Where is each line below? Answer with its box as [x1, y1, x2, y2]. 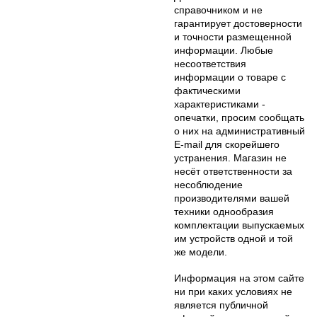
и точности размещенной [174, 30, 292, 42]
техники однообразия [174, 205, 274, 217]
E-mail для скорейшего [174, 138, 279, 150]
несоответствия [174, 57, 246, 69]
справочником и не [174, 4, 263, 16]
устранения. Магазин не [174, 151, 287, 163]
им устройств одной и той [174, 232, 293, 244]
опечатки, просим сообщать [174, 111, 304, 123]
